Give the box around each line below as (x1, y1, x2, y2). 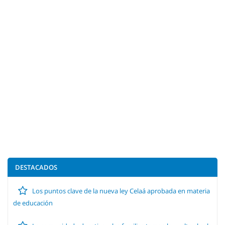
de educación (13, 198, 53, 207)
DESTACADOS (15, 162, 57, 172)
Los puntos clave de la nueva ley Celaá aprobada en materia (31, 186, 210, 195)
